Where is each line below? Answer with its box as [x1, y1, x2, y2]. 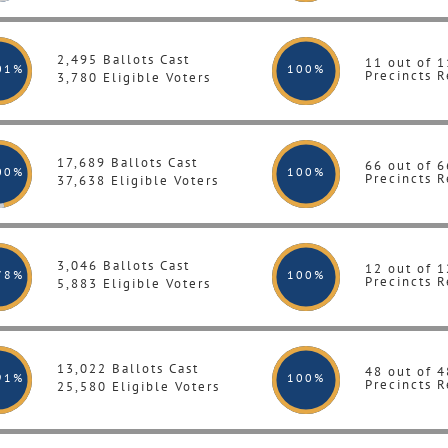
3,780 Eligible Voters [57, 69, 211, 86]
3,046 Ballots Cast [57, 257, 190, 274]
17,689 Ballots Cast [57, 154, 198, 171]
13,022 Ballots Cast [57, 360, 199, 377]
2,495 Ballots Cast [57, 51, 190, 68]
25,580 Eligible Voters [57, 378, 220, 395]
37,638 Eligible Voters [57, 172, 219, 189]
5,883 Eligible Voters [57, 275, 211, 292]
